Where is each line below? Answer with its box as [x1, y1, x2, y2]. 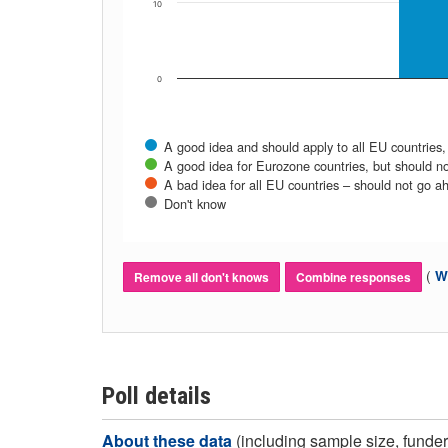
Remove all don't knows [134, 268, 269, 286]
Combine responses [296, 268, 411, 286]
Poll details [102, 382, 211, 410]
